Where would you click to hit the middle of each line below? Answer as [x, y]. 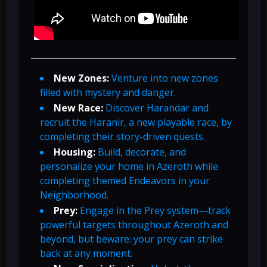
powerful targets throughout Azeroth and [134, 225]
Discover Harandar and [156, 108]
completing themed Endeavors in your [125, 181]
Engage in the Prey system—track [154, 211]
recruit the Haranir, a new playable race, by [136, 122]
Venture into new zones [164, 78]
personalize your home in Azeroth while [129, 167]
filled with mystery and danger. [108, 93]
